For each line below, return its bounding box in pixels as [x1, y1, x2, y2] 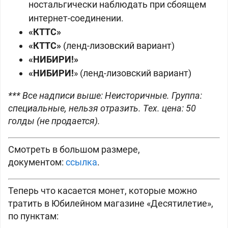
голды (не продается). [8, 116, 100, 126]
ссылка [66, 157, 97, 167]
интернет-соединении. [28, 13, 124, 23]
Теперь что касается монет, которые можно [8, 185, 197, 196]
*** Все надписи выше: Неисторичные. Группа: [8, 90, 202, 101]
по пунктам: [8, 211, 59, 221]
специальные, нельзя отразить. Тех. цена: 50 [8, 103, 196, 113]
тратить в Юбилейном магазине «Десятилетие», [8, 198, 213, 209]
